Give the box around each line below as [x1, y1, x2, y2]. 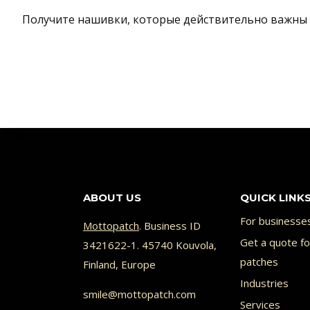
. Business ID [139, 218, 201, 232]
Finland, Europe [83, 257, 156, 271]
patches [239, 255, 278, 269]
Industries [239, 276, 289, 291]
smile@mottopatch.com [83, 286, 196, 301]
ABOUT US [83, 190, 141, 204]
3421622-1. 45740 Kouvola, [83, 237, 217, 252]
